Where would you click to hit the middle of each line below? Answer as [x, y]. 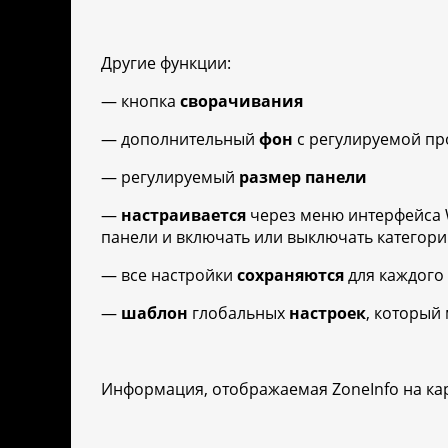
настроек [327, 313]
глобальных [238, 313]
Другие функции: [166, 63]
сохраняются [290, 275]
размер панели [303, 177]
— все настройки [169, 275]
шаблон [154, 313]
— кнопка [140, 101]
